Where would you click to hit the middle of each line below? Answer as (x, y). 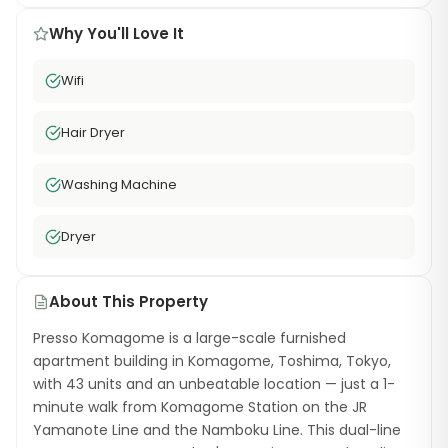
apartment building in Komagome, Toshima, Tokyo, (212, 361)
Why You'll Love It (116, 33)
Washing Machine (119, 184)
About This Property (128, 301)
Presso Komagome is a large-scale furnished (189, 338)
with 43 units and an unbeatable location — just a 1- (214, 384)
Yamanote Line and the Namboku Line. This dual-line (217, 430)
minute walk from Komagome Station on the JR (200, 407)
